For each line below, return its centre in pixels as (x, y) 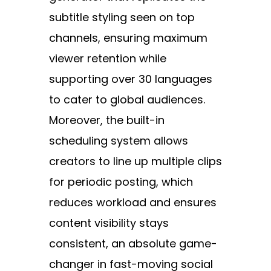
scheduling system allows (118, 141)
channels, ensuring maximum (128, 38)
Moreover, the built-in (106, 120)
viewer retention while (107, 59)
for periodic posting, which (121, 182)
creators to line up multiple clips (135, 162)
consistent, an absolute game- (133, 244)
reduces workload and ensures (132, 203)
